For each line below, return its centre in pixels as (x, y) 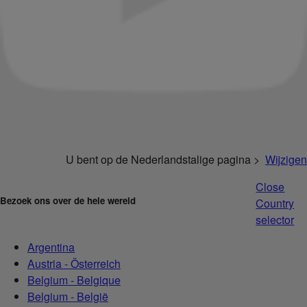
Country (275, 203)
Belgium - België (68, 296)
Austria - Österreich (74, 263)
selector (275, 219)
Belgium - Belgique (74, 280)
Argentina (51, 247)
